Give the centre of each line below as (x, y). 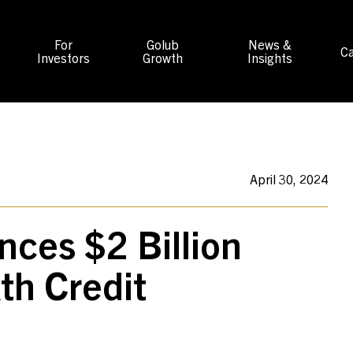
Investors (64, 58)
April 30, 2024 (289, 179)
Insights (270, 58)
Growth (162, 58)
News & (270, 44)
